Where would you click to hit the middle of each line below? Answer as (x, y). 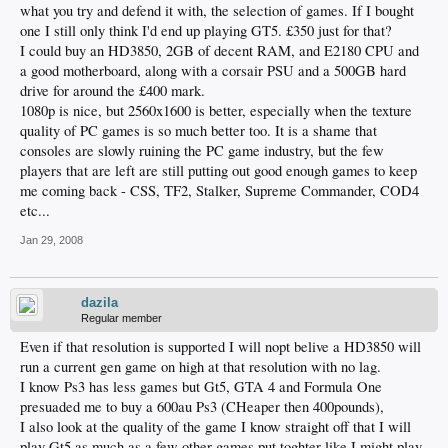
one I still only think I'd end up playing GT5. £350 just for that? (206, 31)
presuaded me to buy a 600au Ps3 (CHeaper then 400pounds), (202, 407)
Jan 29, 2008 (51, 240)
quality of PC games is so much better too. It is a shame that (198, 131)
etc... (35, 211)
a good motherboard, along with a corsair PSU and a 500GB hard (213, 71)
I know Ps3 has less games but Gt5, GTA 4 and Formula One (201, 387)
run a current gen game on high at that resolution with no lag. (200, 367)
